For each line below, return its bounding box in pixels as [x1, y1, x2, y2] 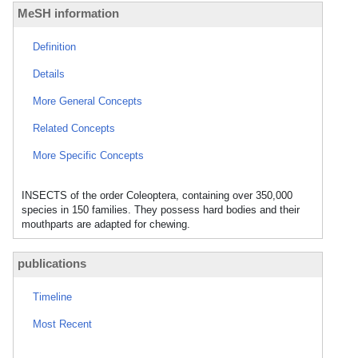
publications [18, 257, 86, 270]
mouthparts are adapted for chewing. [22, 218, 190, 230]
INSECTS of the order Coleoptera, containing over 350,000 [22, 189, 292, 201]
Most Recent [33, 318, 92, 330]
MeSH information [18, 6, 119, 20]
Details [33, 68, 65, 80]
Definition [33, 41, 76, 53]
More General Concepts [33, 95, 142, 107]
